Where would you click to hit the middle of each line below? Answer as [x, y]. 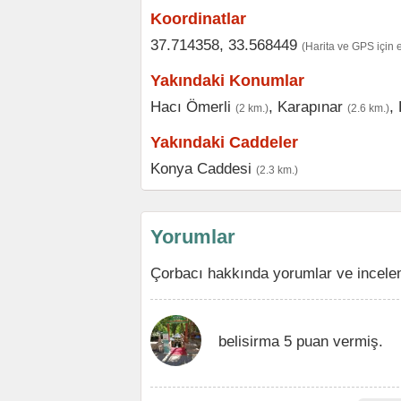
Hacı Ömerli [191, 107]
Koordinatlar [198, 19]
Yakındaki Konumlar [227, 81]
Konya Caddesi [201, 168]
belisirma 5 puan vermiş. [301, 341]
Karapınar [310, 107]
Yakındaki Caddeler [224, 142]
